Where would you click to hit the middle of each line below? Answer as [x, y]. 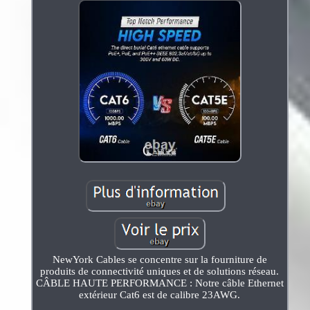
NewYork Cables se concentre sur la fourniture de [159, 259]
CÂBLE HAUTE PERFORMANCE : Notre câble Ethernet [159, 283]
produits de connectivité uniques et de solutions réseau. [160, 271]
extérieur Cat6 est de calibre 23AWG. [160, 294]
